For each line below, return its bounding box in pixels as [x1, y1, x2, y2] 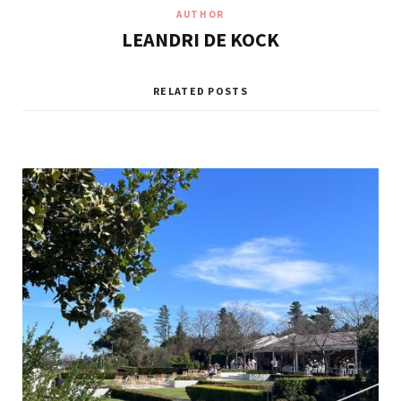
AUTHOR [176, 8, 225, 21]
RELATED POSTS [152, 83, 249, 98]
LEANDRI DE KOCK [122, 27, 279, 53]
